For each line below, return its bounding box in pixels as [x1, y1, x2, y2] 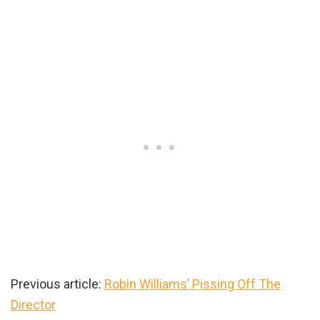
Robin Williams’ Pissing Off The [104, 276, 281, 292]
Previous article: [11, 276, 104, 292]
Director [11, 297, 56, 313]
